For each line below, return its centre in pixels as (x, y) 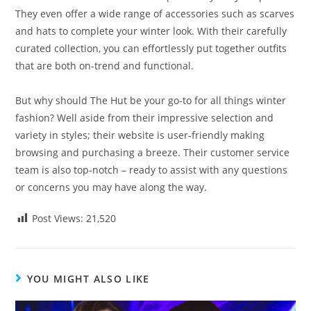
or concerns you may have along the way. (111, 187)
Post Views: (58, 219)
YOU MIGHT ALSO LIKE (88, 279)
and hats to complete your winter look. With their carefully (151, 31)
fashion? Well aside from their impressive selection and (145, 118)
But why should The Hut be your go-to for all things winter (151, 101)
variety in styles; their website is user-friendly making (140, 135)
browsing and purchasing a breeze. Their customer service (153, 153)
